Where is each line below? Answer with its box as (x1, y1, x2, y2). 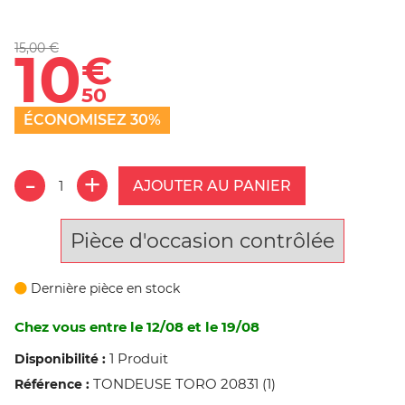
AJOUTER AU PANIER (133, 176, 292, 194)
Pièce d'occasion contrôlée (71, 228, 334, 253)
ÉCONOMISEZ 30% (24, 111, 161, 129)
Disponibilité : (14, 350, 106, 367)
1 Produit (109, 349, 168, 367)
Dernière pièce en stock (27, 279, 180, 297)
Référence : (14, 375, 89, 392)
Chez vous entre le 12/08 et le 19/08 (14, 317, 259, 335)
